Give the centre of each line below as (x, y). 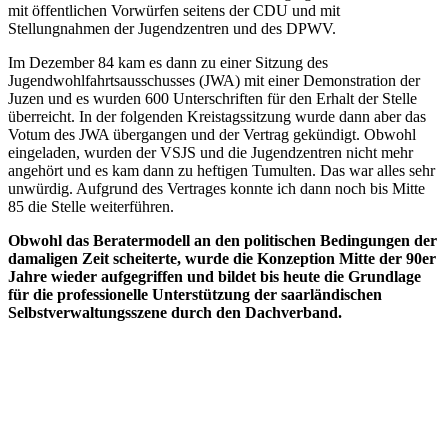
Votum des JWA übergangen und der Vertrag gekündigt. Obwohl (212, 134)
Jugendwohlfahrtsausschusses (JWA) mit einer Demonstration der (214, 80)
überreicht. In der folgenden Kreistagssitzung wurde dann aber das (217, 116)
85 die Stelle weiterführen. (91, 206)
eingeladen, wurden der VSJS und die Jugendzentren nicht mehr (210, 152)
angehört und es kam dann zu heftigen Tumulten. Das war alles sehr (221, 170)
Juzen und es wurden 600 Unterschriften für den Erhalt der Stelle (212, 98)
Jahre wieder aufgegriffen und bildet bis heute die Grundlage (214, 276)
